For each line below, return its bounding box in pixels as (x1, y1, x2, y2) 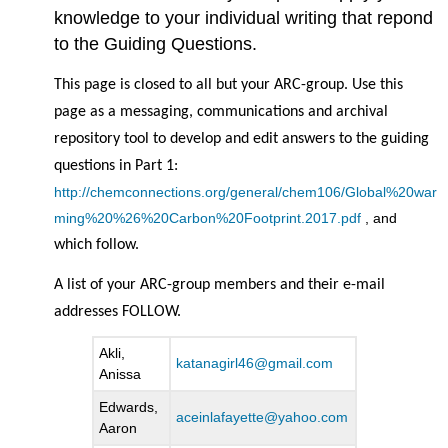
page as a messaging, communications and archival (54, 103, 389, 120)
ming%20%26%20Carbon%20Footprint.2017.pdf (54, 209, 362, 226)
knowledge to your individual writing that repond (54, 8, 434, 29)
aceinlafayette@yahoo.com (176, 409, 349, 426)
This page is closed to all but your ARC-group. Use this (54, 76, 404, 93)
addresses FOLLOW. (54, 303, 182, 320)
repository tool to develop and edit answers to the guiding (54, 130, 430, 147)
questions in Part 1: (54, 157, 179, 174)
